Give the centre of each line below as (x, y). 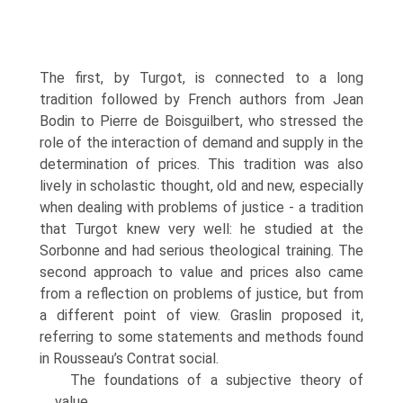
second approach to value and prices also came (201, 272)
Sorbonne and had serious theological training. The (201, 251)
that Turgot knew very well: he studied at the (201, 229)
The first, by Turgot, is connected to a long (201, 78)
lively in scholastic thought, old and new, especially (201, 186)
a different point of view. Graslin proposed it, (201, 315)
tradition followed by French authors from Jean (201, 99)
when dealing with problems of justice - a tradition (201, 207)
